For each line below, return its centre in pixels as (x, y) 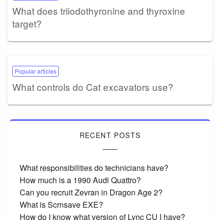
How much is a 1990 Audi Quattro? (80, 180)
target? (27, 24)
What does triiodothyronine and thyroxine (99, 11)
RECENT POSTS (110, 135)
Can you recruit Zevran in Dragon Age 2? (91, 192)
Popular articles (36, 71)
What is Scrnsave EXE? (61, 205)
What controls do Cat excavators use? (93, 87)
